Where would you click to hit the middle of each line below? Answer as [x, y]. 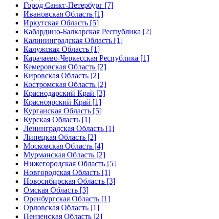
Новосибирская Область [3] [69, 181]
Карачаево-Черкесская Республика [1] [86, 58]
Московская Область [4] [63, 146]
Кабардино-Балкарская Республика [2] [88, 31]
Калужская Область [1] [62, 49]
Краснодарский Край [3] [64, 93]
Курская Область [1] [57, 119]
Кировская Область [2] [61, 75]
